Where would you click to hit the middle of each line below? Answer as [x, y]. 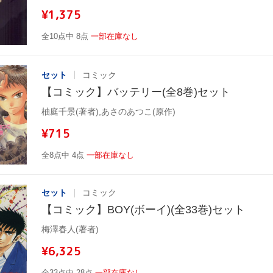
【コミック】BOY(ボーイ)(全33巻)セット [143, 210]
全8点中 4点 [63, 155]
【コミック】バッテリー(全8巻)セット [136, 92]
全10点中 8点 [65, 36]
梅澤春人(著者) [70, 229]
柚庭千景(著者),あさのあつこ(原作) [108, 111]
